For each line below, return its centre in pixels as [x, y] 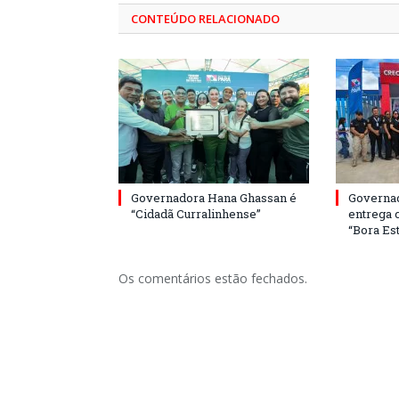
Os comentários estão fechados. [213, 278]
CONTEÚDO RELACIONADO [205, 18]
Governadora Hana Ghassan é [214, 197]
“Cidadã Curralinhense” [196, 213]
